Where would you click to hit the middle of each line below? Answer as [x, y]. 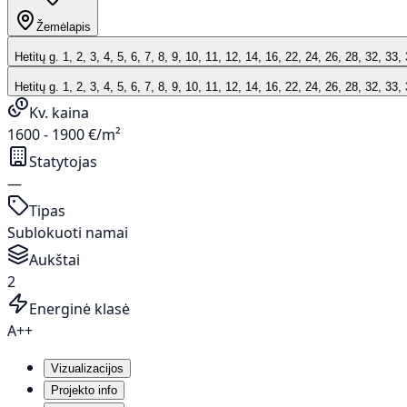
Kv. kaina [59, 112]
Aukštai [55, 259]
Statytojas [63, 161]
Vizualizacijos [87, 368]
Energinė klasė [79, 308]
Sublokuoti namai [68, 232]
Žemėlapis [64, 26]
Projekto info [84, 390]
